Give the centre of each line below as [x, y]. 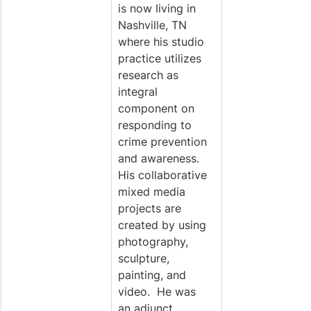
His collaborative [164, 175]
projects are [151, 208]
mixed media [153, 192]
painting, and [154, 275]
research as [150, 75]
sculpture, [145, 258]
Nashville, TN [154, 25]
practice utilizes [161, 58]
